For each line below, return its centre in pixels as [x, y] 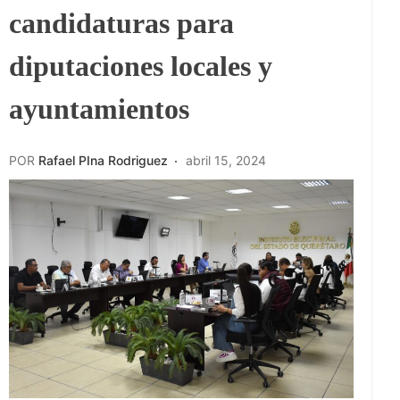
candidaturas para [121, 23]
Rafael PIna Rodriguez [103, 161]
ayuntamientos [99, 108]
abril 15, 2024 [226, 161]
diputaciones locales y [141, 66]
